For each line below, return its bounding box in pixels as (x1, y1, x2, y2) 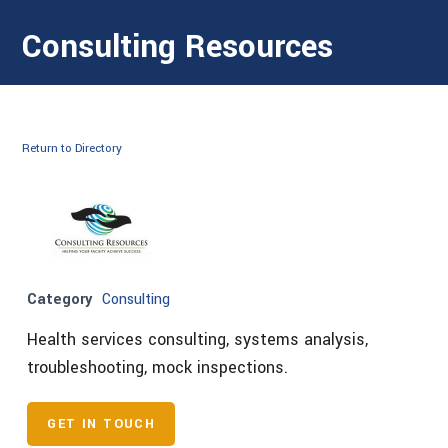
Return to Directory (22, 139, 123, 157)
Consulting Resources (22, 23, 334, 70)
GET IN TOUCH (47, 414, 156, 433)
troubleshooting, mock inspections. (27, 355, 289, 379)
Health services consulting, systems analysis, (27, 327, 369, 351)
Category (27, 288, 93, 310)
